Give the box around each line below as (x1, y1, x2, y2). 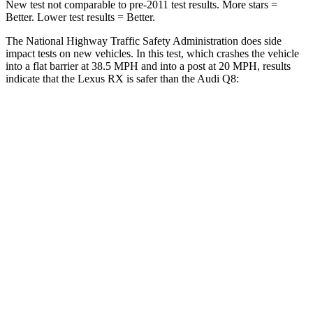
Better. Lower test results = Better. (6, 10, 155, 23)
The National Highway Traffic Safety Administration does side (6, 34, 282, 47)
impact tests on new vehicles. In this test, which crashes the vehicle (6, 47, 299, 59)
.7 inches (207, 246, 240, 256)
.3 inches (159, 246, 192, 256)
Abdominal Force (75, 278, 141, 289)
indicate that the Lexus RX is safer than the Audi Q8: (6, 72, 239, 85)
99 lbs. (163, 278, 188, 289)
